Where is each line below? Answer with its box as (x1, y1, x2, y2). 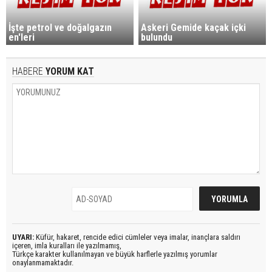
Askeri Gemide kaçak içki (141, 21, 246, 33)
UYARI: (12, 232, 34, 242)
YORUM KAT (43, 65, 94, 77)
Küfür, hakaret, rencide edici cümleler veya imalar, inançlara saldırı (34, 232, 240, 242)
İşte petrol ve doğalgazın (8, 21, 112, 33)
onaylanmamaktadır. (12, 257, 73, 267)
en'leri (8, 31, 35, 43)
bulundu (141, 31, 173, 43)
